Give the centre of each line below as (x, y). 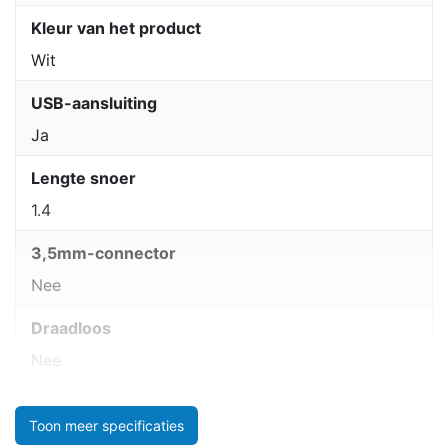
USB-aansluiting (94, 103)
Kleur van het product (116, 28)
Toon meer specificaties (106, 425)
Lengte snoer (83, 178)
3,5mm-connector (103, 253)
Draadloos (71, 328)
